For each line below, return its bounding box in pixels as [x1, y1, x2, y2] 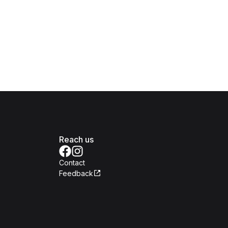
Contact [59, 158, 85, 167]
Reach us [59, 134, 94, 145]
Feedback [59, 168, 93, 178]
